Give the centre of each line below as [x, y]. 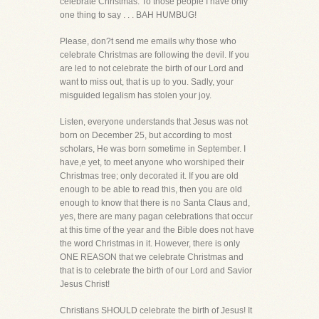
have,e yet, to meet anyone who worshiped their [152, 162]
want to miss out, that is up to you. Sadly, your [147, 82]
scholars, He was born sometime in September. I [153, 149]
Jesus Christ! [85, 284]
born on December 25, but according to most [146, 135]
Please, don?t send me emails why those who [148, 41]
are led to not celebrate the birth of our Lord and [152, 68]
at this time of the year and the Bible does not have [157, 230]
